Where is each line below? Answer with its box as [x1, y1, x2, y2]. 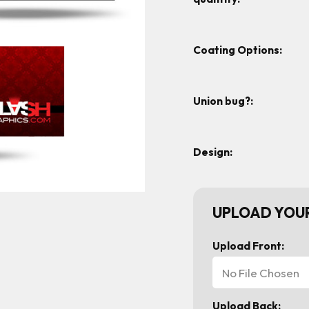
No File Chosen [222, 265, 299, 280]
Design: [193, 146, 232, 159]
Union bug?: [193, 94, 253, 108]
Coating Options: [193, 43, 282, 57]
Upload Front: [212, 239, 284, 252]
